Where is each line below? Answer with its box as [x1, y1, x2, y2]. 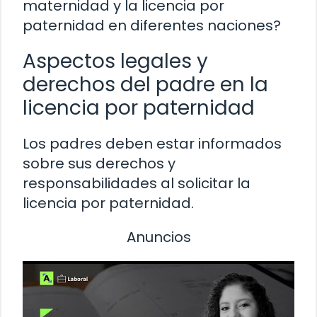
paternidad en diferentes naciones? [23, 15, 281, 35]
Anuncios [126, 226, 191, 247]
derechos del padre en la [23, 70, 268, 98]
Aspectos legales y [23, 47, 208, 75]
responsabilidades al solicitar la [23, 173, 250, 193]
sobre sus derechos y [23, 153, 175, 173]
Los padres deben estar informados [23, 133, 282, 154]
